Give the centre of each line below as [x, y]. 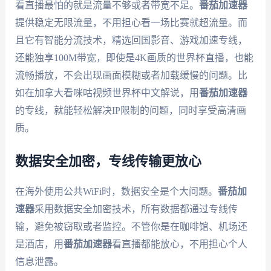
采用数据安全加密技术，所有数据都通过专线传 [136, 209]
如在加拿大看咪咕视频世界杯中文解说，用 [107, 93]
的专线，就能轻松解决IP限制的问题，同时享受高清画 [130, 110]
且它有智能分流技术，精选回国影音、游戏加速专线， [131, 40]
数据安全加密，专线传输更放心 [108, 161]
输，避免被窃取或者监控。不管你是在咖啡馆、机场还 [131, 226]
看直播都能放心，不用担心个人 [179, 244]
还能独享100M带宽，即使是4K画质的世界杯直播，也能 [134, 57]
